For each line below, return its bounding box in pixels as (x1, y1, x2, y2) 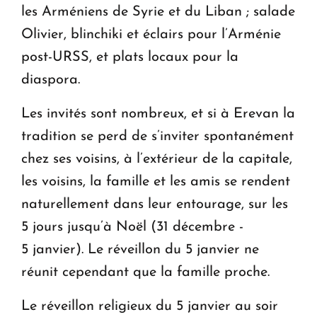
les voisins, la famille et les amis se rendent (21, 174, 290, 189)
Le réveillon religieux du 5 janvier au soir (21, 299, 278, 313)
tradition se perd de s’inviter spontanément (21, 129, 294, 144)
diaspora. (21, 72, 80, 87)
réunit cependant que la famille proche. (21, 265, 270, 279)
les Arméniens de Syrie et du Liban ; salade (21, 4, 295, 19)
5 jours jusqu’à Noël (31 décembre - (21, 219, 243, 234)
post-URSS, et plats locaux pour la (21, 50, 238, 64)
